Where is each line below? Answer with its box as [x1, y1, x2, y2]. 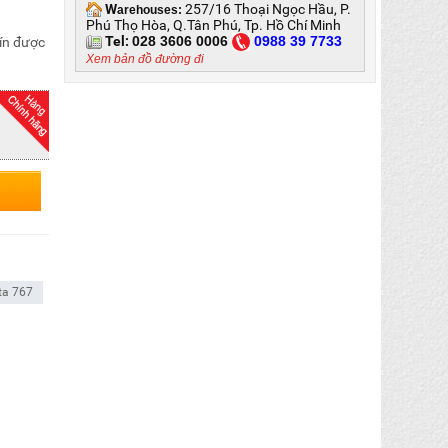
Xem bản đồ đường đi [86, 51, 205, 66]
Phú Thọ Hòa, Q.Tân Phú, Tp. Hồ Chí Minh [86, 16, 342, 33]
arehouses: [117, 2, 183, 17]
